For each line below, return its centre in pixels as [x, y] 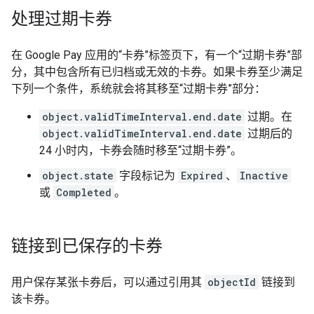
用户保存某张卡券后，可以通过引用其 [108, 282]
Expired [202, 176]
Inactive [264, 176]
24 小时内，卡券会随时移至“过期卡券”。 [141, 150]
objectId [232, 282]
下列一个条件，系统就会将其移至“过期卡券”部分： [138, 89]
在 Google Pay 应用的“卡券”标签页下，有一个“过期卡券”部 [157, 55]
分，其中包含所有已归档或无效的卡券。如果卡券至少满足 [157, 72]
